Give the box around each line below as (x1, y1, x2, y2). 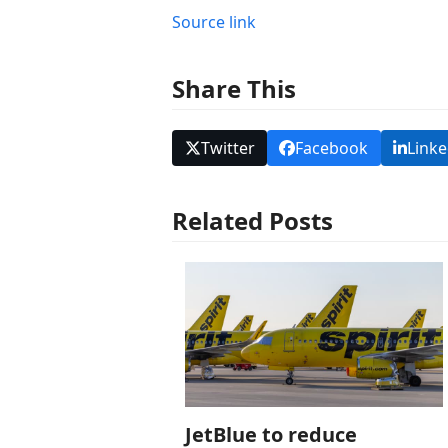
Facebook (295, 137, 369, 160)
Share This (172, 72, 297, 105)
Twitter (200, 137, 255, 160)
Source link (172, 11, 257, 33)
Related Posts (172, 204, 334, 238)
